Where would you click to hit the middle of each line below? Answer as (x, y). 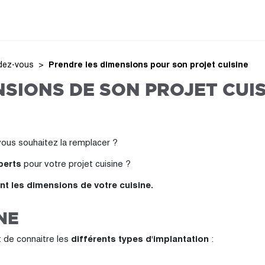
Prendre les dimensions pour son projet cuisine (148, 64)
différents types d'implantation (140, 239)
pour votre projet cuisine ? (76, 164)
